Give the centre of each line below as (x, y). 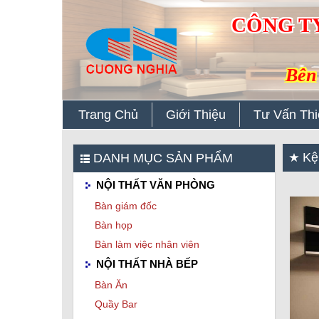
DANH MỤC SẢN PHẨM (161, 158)
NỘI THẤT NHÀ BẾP (146, 264)
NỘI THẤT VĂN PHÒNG (154, 185)
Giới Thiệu (196, 115)
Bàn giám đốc (126, 206)
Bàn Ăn (111, 285)
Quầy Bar (116, 304)
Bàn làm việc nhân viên (147, 245)
